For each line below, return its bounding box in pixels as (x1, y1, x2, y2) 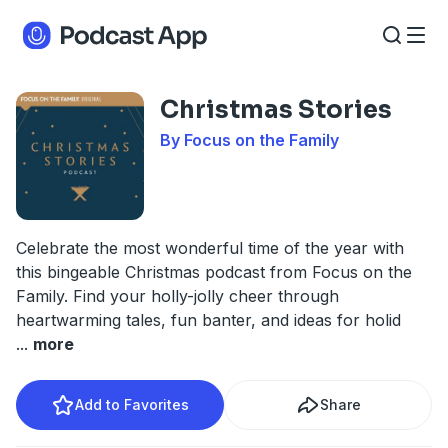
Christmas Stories (160, 95, 392, 125)
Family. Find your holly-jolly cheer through (16, 286, 339, 306)
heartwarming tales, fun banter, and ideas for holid (16, 310, 401, 330)
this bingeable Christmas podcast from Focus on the (16, 262, 412, 282)
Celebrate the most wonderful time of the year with (16, 238, 404, 258)
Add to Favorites (75, 396, 189, 413)
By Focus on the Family (160, 130, 339, 150)
